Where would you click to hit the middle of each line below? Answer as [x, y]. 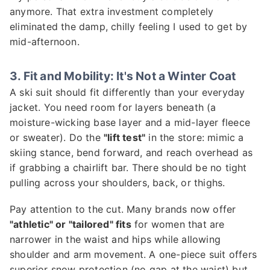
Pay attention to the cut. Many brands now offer [123, 209]
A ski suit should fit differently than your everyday [127, 93]
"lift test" [125, 138]
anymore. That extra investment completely [112, 12]
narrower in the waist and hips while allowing [115, 240]
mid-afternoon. [45, 42]
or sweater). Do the [57, 138]
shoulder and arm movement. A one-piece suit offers [133, 255]
